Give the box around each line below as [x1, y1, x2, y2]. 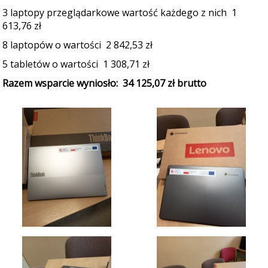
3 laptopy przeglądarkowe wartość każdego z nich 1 [2, 6, 237, 19]
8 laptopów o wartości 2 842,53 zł [2, 38, 153, 51]
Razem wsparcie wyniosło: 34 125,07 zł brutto [2, 77, 206, 90]
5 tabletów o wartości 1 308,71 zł [2, 57, 150, 71]
